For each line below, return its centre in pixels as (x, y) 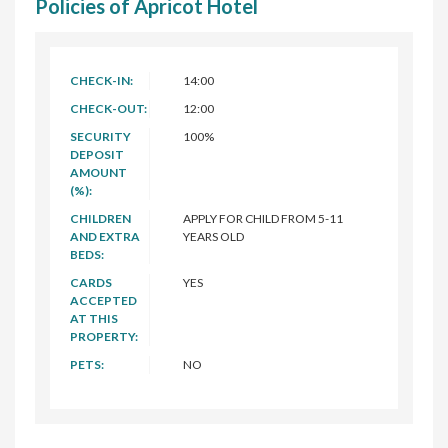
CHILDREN (100, 218)
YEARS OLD (213, 236)
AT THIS (94, 318)
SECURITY (100, 136)
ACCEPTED (103, 300)
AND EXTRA (105, 236)
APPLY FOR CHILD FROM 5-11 (262, 218)
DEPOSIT (97, 154)
